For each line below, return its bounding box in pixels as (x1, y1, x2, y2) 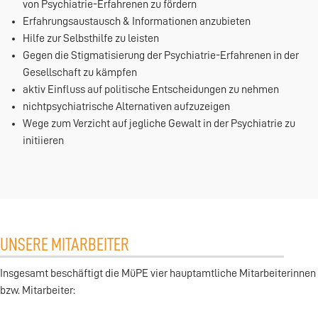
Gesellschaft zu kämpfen (23, 67, 137, 78)
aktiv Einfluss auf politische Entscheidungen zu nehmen (23, 84, 279, 95)
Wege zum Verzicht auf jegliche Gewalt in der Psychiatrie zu (23, 118, 295, 129)
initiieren (23, 135, 64, 146)
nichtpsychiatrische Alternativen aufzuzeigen (23, 101, 230, 112)
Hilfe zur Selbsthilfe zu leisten (23, 33, 159, 44)
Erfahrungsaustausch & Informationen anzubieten (23, 16, 251, 27)
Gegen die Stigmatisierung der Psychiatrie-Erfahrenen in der (23, 50, 299, 61)
